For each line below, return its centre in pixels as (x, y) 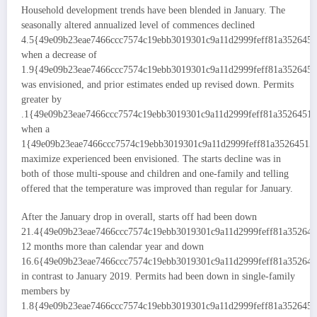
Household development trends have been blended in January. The (153, 10)
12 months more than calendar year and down (113, 246)
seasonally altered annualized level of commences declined (138, 25)
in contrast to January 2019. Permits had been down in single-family (158, 276)
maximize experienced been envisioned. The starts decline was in (151, 158)
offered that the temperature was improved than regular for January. (157, 188)
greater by (41, 99)
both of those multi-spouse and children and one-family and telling (155, 173)
